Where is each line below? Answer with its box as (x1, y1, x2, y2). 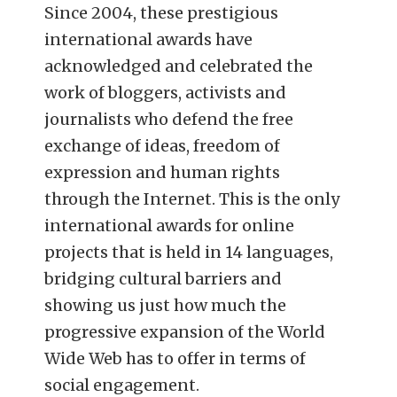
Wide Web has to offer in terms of (44, 347, 307, 369)
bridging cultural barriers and (44, 268, 283, 289)
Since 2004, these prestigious (44, 2, 279, 23)
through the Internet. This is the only (44, 188, 340, 209)
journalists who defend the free (44, 108, 294, 129)
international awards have (44, 28, 253, 50)
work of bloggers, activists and (44, 82, 287, 103)
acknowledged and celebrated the (44, 55, 314, 76)
